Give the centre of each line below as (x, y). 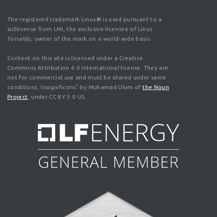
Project (18, 97)
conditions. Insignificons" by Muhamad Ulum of (75, 87)
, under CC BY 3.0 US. (57, 97)
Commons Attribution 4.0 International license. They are (88, 68)
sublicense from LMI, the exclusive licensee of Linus (80, 29)
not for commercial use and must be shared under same (87, 77)
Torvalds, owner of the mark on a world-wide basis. (79, 38)
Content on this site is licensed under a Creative (75, 58)
